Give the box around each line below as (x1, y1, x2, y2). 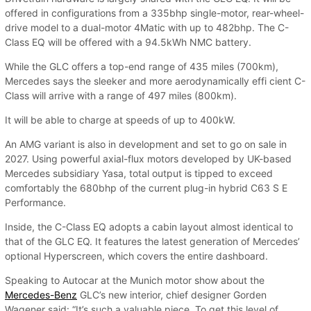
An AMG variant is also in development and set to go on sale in (5, 138, 287, 151)
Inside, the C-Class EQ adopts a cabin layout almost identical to (5, 221, 293, 233)
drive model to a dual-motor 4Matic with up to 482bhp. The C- (5, 22, 289, 34)
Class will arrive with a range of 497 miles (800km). (5, 90, 237, 102)
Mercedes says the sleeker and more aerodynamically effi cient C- (5, 75, 305, 87)
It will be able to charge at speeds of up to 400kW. (5, 114, 235, 126)
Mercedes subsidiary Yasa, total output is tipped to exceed (5, 167, 273, 180)
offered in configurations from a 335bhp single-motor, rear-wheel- (5, 7, 304, 19)
